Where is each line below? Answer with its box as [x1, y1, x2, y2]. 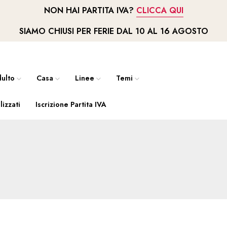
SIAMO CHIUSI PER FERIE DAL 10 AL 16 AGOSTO [19, 25, 208, 37]
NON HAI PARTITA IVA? [44, 5, 136, 16]
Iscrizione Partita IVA [35, 99, 106, 109]
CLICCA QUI [136, 5, 183, 16]
